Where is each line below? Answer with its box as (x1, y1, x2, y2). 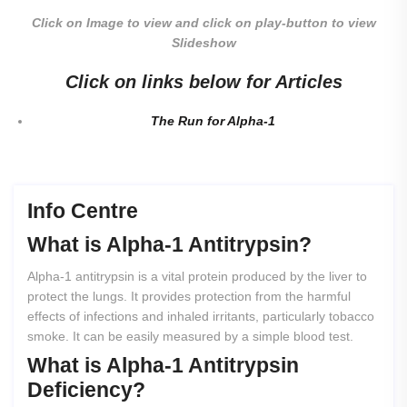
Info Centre (27, 199, 138, 223)
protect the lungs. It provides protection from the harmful (27, 289, 351, 303)
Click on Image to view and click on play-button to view (31, 15, 376, 30)
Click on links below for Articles (65, 72, 342, 92)
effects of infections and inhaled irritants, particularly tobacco (27, 309, 374, 323)
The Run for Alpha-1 (150, 114, 275, 128)
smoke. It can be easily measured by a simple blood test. (27, 329, 357, 343)
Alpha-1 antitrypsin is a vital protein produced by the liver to (27, 269, 367, 283)
